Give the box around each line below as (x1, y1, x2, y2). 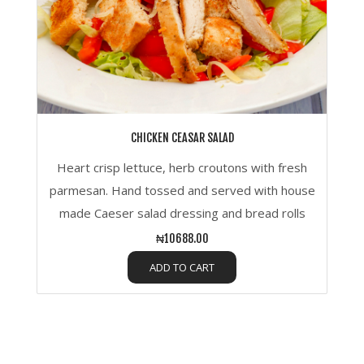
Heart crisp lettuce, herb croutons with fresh (57, 159, 307, 176)
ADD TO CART (149, 259, 214, 275)
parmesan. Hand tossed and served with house (49, 182, 315, 199)
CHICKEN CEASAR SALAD (130, 131, 234, 145)
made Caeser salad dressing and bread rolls (58, 205, 305, 222)
